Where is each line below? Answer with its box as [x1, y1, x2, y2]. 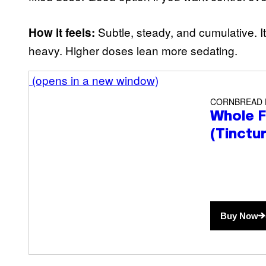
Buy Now [220, 210, 258, 221]
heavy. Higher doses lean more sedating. [28, 42, 237, 58]
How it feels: [28, 24, 95, 40]
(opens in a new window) [32, 71, 159, 88]
